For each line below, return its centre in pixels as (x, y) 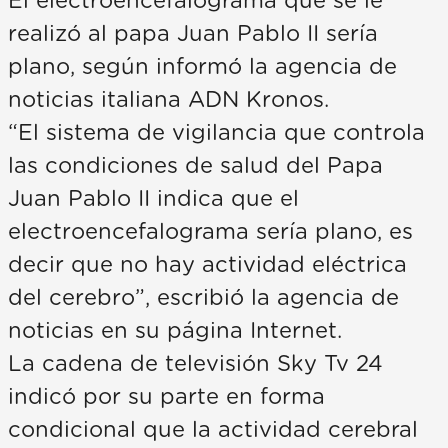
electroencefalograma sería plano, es (210, 231)
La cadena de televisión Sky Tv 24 (195, 363)
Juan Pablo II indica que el (153, 198)
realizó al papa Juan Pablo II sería (193, 33)
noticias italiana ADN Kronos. (168, 99)
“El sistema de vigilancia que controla (216, 132)
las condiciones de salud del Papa (195, 165)
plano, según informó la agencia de (202, 66)
